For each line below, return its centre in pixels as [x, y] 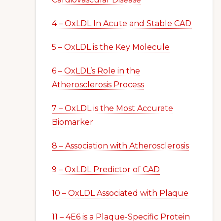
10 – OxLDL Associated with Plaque [120, 193]
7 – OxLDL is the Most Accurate [112, 108]
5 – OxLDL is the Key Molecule [111, 47]
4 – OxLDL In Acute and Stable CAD [122, 23]
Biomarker [73, 122]
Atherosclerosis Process [98, 85]
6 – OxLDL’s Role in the [96, 71]
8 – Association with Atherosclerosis [120, 146]
